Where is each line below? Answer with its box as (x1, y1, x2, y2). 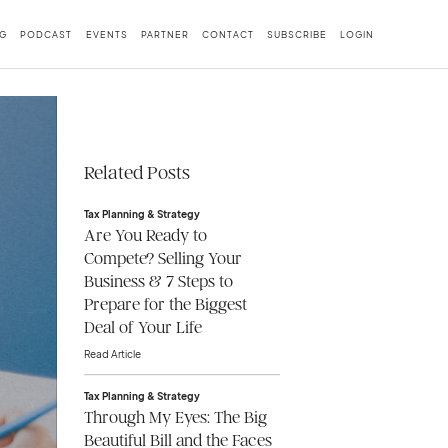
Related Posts (83, 161, 190, 185)
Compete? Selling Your (83, 248, 242, 270)
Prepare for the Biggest (83, 294, 247, 316)
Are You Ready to (83, 225, 207, 247)
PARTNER (140, 27, 189, 40)
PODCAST (20, 27, 73, 40)
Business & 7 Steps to (83, 271, 233, 293)
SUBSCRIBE (267, 27, 328, 40)
